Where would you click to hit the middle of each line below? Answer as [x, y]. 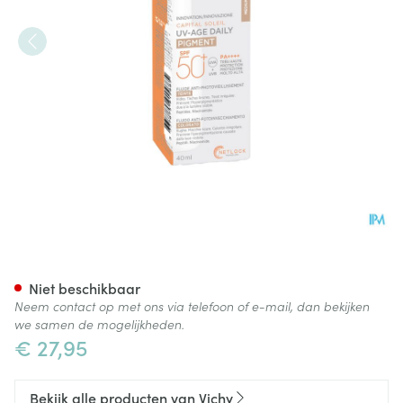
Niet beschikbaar [85, 288]
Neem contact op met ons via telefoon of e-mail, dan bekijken [192, 306]
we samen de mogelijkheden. [99, 324]
